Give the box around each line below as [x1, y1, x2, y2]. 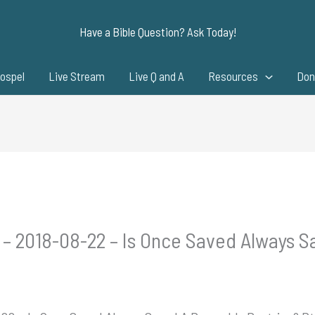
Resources [208, 69, 259, 83]
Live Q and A [129, 69, 185, 83]
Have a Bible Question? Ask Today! [79, 25, 236, 39]
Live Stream [49, 69, 105, 83]
